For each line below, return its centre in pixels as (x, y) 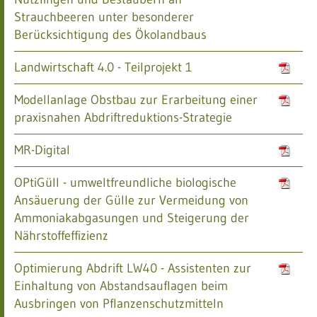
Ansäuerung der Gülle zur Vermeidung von (131, 200)
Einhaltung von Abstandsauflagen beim (121, 286)
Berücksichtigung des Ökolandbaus (110, 35)
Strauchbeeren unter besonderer (104, 17)
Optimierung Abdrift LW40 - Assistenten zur (133, 268)
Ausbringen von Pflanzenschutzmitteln (119, 304)
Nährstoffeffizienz (61, 236)
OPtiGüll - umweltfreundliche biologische (125, 183)
